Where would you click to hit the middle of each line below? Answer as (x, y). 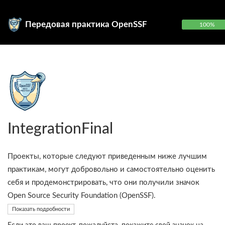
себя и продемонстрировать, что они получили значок (103, 183)
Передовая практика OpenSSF (86, 24)
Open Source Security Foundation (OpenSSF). (82, 196)
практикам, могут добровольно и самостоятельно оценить (111, 170)
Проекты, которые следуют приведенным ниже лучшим (107, 156)
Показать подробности (41, 209)
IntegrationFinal (60, 129)
